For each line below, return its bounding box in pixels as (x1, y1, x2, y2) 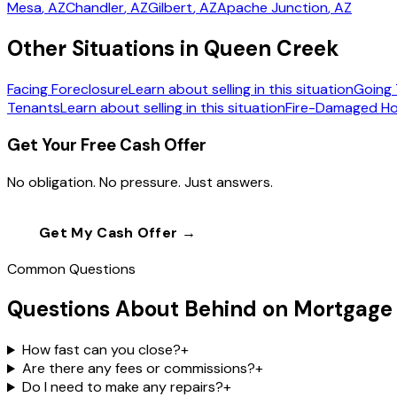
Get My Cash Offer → (39, 222, 197, 242)
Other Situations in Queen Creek (7, 35, 339, 63)
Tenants (7, 98, 60, 118)
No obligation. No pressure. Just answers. (7, 172, 273, 191)
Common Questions (7, 259, 136, 278)
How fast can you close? (21, 340, 181, 360)
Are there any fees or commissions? (21, 359, 255, 378)
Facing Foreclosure (7, 80, 128, 99)
